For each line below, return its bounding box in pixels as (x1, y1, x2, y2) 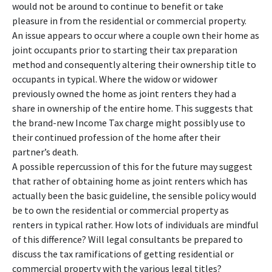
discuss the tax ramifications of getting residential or (12, 248, 234, 260)
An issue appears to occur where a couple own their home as (12, 29, 259, 41)
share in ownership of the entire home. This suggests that (12, 102, 253, 114)
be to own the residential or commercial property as (12, 204, 229, 216)
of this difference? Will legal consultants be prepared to (12, 233, 243, 245)
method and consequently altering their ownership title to (12, 58, 256, 70)
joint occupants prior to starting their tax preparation (12, 44, 237, 56)
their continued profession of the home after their (12, 131, 220, 143)
